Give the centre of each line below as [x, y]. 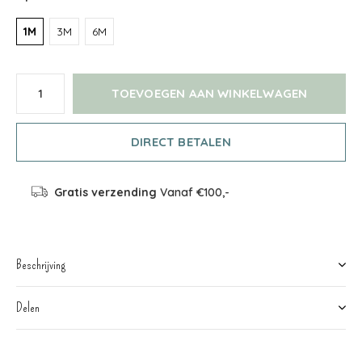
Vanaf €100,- [193, 192]
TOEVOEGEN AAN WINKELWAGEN [209, 93]
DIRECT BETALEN [181, 141]
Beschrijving [41, 264]
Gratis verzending [105, 192]
